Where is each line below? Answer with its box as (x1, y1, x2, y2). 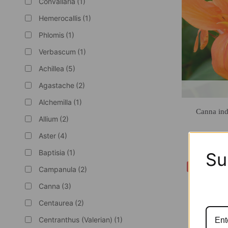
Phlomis (38, 30, 64, 39)
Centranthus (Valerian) (38, 215, 112, 224)
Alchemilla (38, 97, 72, 106)
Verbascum (38, 47, 76, 56)
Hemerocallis (38, 13, 81, 22)
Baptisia (38, 148, 65, 157)
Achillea (38, 64, 64, 73)
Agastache (38, 80, 74, 90)
